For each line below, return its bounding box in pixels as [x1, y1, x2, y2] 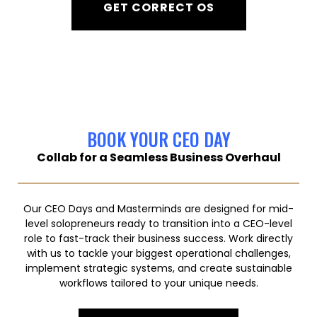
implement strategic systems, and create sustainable [25, 261, 292, 275]
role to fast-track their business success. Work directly [24, 231, 293, 246]
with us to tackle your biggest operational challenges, [26, 246, 291, 260]
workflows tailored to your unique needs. [59, 276, 258, 290]
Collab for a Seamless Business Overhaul [36, 149, 281, 166]
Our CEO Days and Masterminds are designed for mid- [23, 202, 294, 216]
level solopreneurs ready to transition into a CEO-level [25, 217, 292, 231]
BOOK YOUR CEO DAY [86, 126, 231, 152]
